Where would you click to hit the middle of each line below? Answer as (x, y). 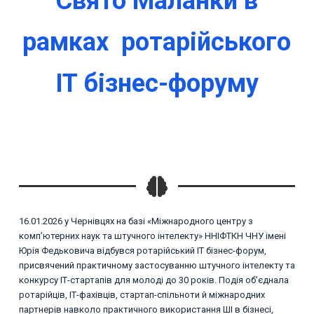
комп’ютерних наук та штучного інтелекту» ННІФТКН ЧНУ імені (152, 235)
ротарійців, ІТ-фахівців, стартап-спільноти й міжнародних (142, 294)
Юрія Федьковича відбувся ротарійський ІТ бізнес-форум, (142, 250)
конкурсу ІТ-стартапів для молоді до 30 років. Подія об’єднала (153, 280)
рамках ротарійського (157, 42)
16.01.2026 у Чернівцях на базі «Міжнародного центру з (136, 221)
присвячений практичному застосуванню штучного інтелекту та (157, 265)
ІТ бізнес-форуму (157, 83)
